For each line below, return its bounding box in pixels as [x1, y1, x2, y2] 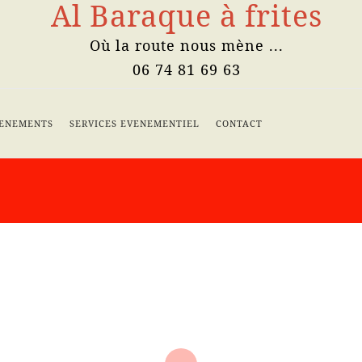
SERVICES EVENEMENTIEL [69, 117, 200, 129]
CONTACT [216, 117, 263, 129]
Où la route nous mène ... [90, 36, 284, 55]
